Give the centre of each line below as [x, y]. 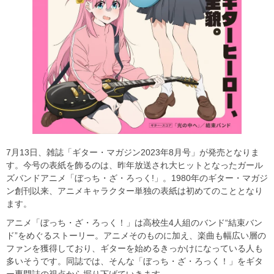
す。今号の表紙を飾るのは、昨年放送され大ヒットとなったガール [135, 165]
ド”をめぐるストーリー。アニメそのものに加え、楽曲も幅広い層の [136, 235]
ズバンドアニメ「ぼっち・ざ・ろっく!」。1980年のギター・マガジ [137, 178]
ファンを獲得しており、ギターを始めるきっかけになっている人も [135, 248]
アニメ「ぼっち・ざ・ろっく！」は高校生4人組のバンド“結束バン [134, 222]
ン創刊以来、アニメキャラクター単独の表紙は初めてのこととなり [135, 191]
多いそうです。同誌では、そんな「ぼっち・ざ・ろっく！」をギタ [135, 261]
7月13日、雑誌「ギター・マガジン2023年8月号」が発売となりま [133, 152]
